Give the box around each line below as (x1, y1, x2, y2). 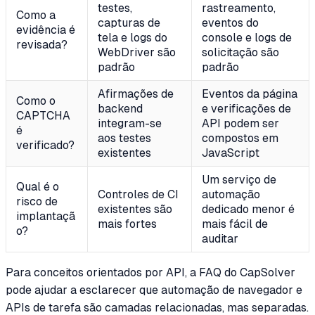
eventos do (202, 16, 259, 30)
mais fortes (98, 217, 157, 231)
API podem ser (202, 117, 279, 131)
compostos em (202, 131, 278, 146)
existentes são (98, 202, 172, 217)
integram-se (98, 117, 162, 131)
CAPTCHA (16, 109, 70, 123)
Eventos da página (202, 87, 297, 101)
